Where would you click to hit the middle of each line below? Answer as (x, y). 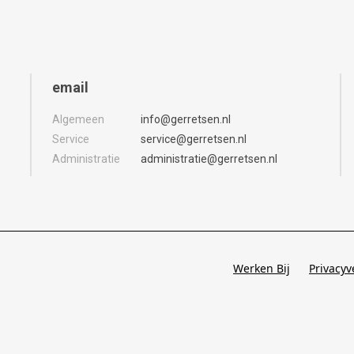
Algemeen (78, 119)
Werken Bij (262, 269)
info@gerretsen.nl (185, 119)
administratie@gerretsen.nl (209, 158)
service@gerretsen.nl (193, 139)
